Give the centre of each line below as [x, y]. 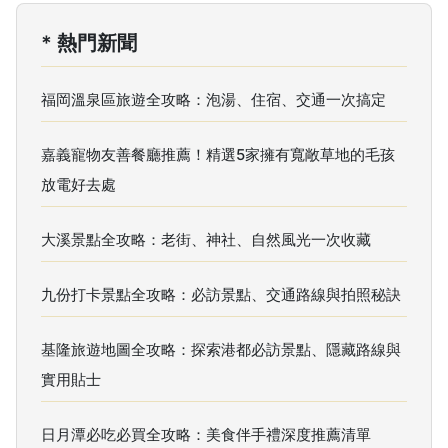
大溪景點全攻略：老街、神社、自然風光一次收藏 [206, 239]
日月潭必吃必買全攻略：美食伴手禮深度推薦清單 [206, 434]
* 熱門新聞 [89, 42]
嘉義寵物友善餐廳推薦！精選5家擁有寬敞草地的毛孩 [218, 154]
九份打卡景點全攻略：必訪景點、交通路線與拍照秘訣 [221, 294]
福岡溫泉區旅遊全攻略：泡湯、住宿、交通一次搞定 [213, 99]
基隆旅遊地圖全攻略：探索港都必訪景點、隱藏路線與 [221, 349]
